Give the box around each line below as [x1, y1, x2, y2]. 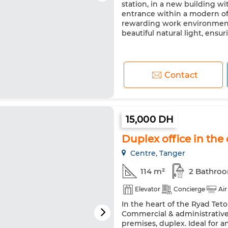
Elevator [135, 185, 160, 193]
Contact [164, 70, 198, 80]
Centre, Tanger [128, 149, 185, 158]
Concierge [174, 185, 205, 193]
